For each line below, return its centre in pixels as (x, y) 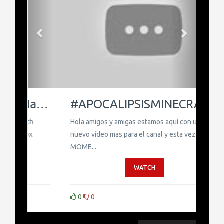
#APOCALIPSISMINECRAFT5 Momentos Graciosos (175, 104)
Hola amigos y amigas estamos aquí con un (103, 122)
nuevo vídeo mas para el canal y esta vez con (107, 135)
